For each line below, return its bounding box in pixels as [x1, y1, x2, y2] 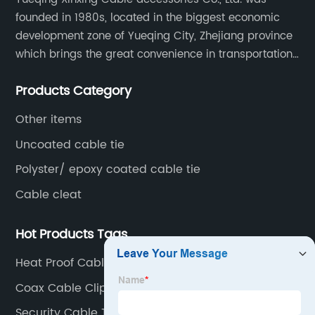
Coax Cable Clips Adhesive [15, 278, 168, 297]
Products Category [15, 81, 132, 102]
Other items [15, 110, 82, 129]
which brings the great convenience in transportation [15, 46, 293, 64]
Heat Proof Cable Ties [15, 254, 137, 273]
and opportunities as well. [15, 64, 150, 82]
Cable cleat [15, 185, 82, 204]
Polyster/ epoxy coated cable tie [15, 160, 201, 179]
